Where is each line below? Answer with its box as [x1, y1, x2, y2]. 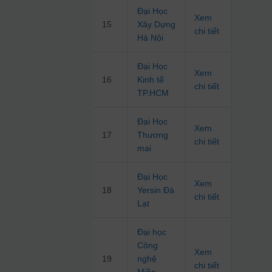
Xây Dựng [137, 19, 176, 30]
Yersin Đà [137, 185, 175, 195]
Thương [137, 130, 169, 140]
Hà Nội [137, 33, 164, 43]
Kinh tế [137, 75, 165, 85]
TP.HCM [137, 88, 169, 98]
